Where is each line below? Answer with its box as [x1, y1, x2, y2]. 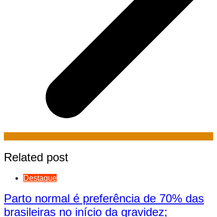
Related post [4, 150, 68, 164]
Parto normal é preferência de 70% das [4, 192, 204, 205]
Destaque [23, 173, 57, 182]
